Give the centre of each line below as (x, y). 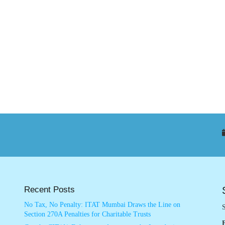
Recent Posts (49, 190)
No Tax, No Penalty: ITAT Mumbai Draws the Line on (102, 205)
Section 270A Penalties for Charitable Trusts (87, 214)
